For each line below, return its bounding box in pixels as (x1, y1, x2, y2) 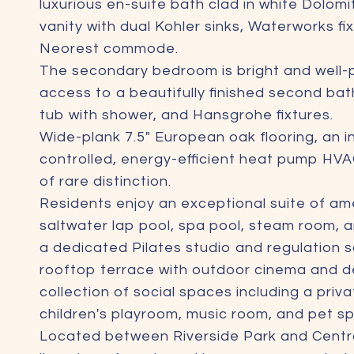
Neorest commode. (40, 41, 179, 56)
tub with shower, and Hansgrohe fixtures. (40, 107, 333, 122)
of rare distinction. (40, 174, 171, 189)
